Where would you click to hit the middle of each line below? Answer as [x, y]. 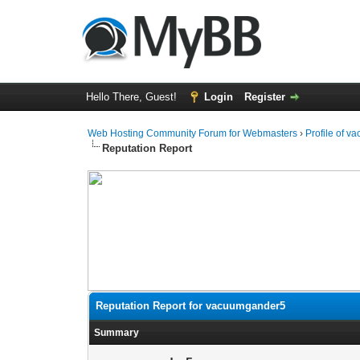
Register [264, 97]
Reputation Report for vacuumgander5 [191, 306]
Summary [117, 333]
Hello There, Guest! [133, 97]
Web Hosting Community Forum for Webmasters [193, 133]
